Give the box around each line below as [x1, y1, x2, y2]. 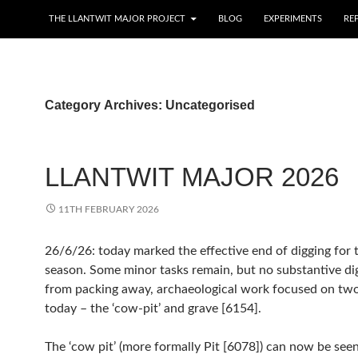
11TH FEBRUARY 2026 [58, 205, 159, 214]
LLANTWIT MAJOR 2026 [45, 162, 339, 192]
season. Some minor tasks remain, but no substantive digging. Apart [45, 264, 89, 276]
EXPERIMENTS [264, 14, 322, 23]
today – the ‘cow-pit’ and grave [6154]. [45, 302, 261, 315]
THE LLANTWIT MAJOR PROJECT [49, 14, 185, 23]
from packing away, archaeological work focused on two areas [45, 283, 157, 296]
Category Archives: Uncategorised [45, 98, 255, 112]
